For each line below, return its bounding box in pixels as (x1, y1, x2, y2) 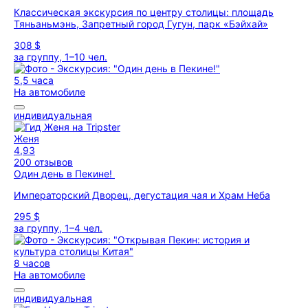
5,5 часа (14, 74, 54, 86)
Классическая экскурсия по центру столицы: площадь (14, 6, 274, 18)
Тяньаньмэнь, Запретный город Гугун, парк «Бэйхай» (14, 18, 268, 30)
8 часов (14, 257, 50, 269)
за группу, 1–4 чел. (14, 222, 102, 234)
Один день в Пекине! (14, 168, 115, 179)
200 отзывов (14, 156, 73, 168)
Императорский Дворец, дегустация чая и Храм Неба (14, 189, 270, 201)
